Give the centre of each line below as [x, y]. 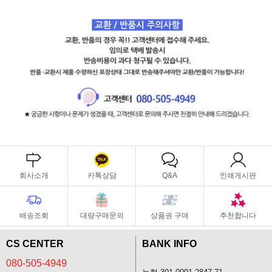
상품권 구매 [170, 216]
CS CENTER [35, 244]
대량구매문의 [102, 216]
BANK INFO [169, 244]
